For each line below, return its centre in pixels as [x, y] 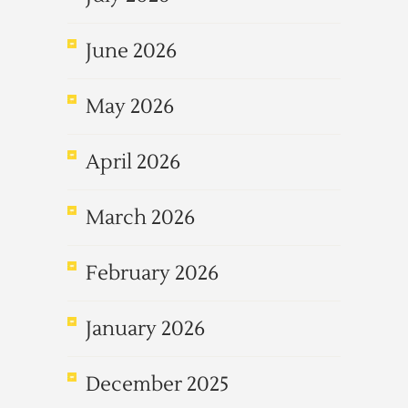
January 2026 [145, 329]
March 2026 [140, 218]
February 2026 [152, 273]
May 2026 [130, 107]
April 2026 [133, 162]
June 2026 [131, 51]
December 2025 [157, 384]
